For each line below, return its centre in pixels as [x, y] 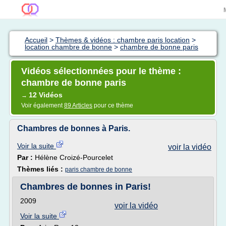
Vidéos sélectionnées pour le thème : [101, 71]
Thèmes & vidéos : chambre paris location [123, 40]
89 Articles [78, 105]
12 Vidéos [46, 95]
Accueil [36, 40]
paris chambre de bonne [99, 169]
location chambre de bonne [68, 47]
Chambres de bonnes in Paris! [86, 187]
